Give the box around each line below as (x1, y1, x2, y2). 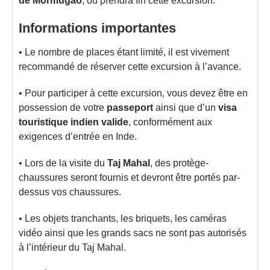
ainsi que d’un (153, 102, 218, 113)
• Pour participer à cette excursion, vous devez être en (19, 88, 248, 98)
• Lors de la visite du (19, 158, 107, 168)
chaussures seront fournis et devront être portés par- (19, 172, 240, 183)
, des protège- (150, 158, 209, 168)
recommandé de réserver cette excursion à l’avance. (19, 61, 241, 72)
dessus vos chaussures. (19, 187, 121, 197)
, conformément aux (128, 117, 212, 127)
